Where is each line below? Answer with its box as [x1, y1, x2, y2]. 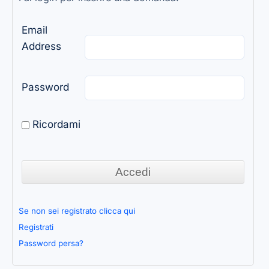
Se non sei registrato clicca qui [19, 205, 135, 216]
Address [22, 40, 61, 53]
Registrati [19, 222, 53, 232]
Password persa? [19, 238, 83, 248]
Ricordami [29, 118, 80, 131]
